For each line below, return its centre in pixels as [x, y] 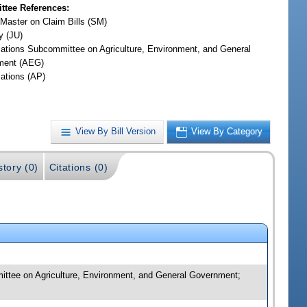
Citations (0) [78, 167]
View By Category [227, 132]
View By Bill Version [116, 132]
